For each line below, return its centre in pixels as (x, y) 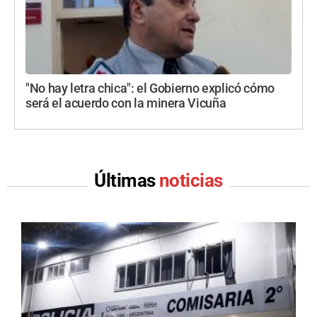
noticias (191, 180)
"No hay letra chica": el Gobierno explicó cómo (150, 88)
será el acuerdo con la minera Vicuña (126, 103)
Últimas (127, 180)
